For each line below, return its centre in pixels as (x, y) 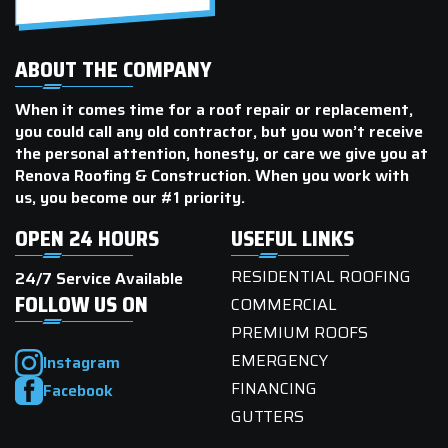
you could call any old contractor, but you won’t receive (219, 132)
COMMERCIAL (284, 305)
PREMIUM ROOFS (300, 333)
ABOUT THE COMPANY (113, 70)
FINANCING (274, 389)
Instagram (81, 363)
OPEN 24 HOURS (87, 239)
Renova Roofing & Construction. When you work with (212, 176)
